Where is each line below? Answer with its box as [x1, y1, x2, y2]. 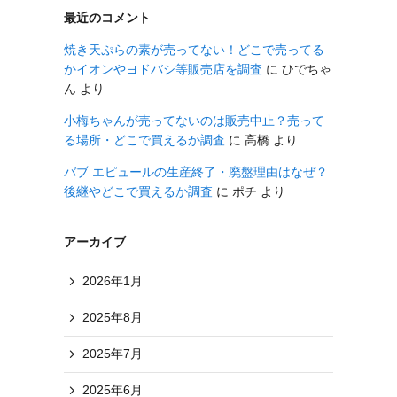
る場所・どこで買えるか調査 [64, 132, 225, 147]
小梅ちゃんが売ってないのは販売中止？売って [64, 113, 324, 128]
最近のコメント [64, 10, 151, 25]
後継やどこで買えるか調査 [64, 183, 213, 198]
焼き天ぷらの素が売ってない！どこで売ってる [64, 42, 324, 57]
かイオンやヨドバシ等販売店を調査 [64, 61, 262, 76]
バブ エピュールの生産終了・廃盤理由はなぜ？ [64, 164, 328, 179]
